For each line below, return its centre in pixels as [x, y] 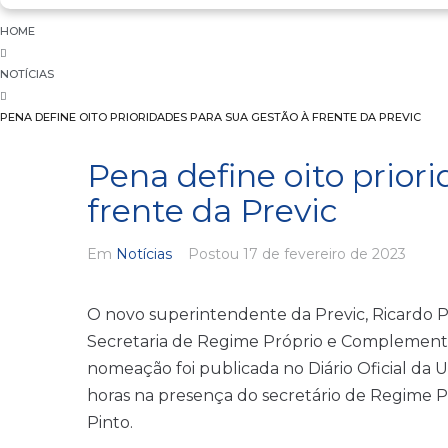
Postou [215, 254]
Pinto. [110, 422]
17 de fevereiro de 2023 [324, 254]
